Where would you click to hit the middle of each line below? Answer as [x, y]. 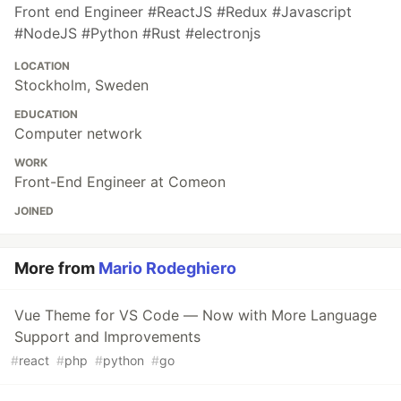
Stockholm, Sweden [81, 85]
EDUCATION [46, 114]
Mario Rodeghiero [167, 268]
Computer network [78, 133]
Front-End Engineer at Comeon [120, 181]
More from [56, 268]
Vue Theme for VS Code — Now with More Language [196, 315]
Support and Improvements [107, 336]
